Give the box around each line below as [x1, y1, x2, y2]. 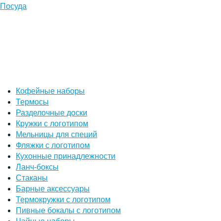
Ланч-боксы [16, 162, 59, 171]
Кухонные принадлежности [16, 151, 115, 160]
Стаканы [16, 173, 48, 182]
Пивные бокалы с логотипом [16, 206, 121, 215]
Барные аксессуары [16, 184, 90, 193]
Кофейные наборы [16, 86, 85, 95]
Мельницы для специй [16, 130, 97, 139]
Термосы [16, 97, 49, 106]
